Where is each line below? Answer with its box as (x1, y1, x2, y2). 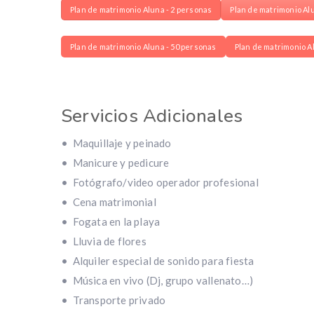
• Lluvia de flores (61, 235, 146, 248)
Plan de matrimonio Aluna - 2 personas (70, 4, 212, 14)
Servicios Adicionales (61, 104, 243, 129)
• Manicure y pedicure (61, 156, 170, 170)
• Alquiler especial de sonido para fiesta (61, 254, 254, 268)
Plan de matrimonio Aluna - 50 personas (70, 42, 217, 52)
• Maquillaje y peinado (61, 137, 172, 150)
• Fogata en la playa (61, 215, 161, 228)
